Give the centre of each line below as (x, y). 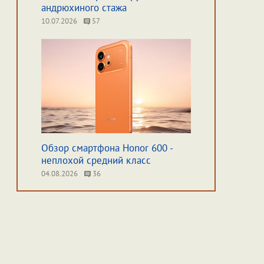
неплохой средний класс (96, 160)
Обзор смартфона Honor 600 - (107, 148)
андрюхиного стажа (84, 8)
